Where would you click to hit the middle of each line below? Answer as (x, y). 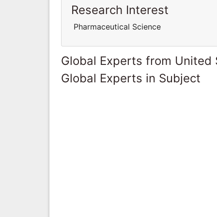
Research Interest (120, 10)
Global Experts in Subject (131, 78)
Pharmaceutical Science (116, 26)
